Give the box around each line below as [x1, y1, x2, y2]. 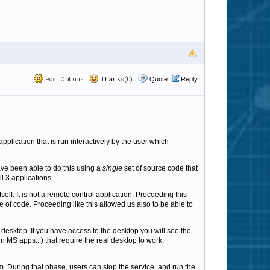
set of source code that [122, 164, 198, 172]
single [102, 164, 122, 172]
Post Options [43, 75, 84, 83]
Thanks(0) [99, 75, 133, 83]
